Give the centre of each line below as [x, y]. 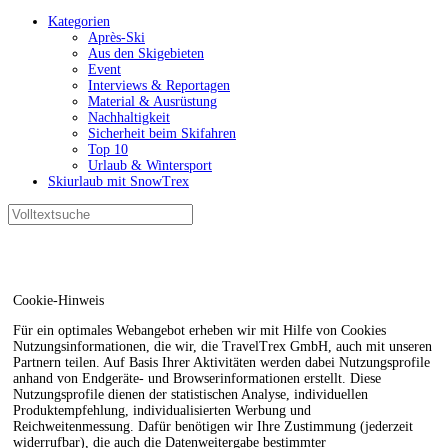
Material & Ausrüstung [152, 101]
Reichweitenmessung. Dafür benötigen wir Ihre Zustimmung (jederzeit [213, 426]
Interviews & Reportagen [159, 85]
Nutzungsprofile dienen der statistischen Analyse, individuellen [191, 394]
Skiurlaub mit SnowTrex [118, 181]
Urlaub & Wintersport [150, 165]
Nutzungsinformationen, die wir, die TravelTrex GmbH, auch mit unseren [223, 346]
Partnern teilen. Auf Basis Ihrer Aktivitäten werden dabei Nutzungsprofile [222, 362]
